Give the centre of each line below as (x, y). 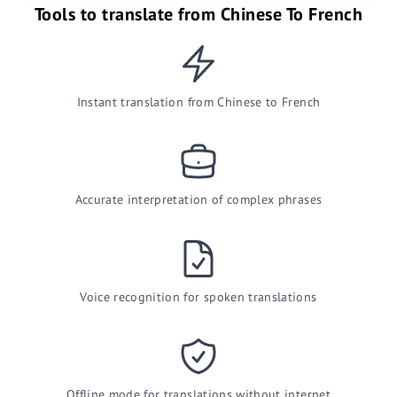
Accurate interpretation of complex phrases (198, 199)
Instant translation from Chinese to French (198, 102)
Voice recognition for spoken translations (198, 297)
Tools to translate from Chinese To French (198, 14)
